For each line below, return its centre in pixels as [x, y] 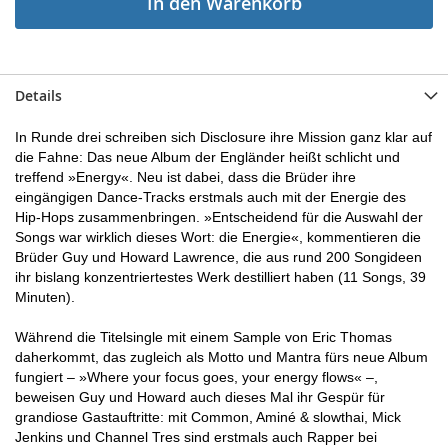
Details [38, 95]
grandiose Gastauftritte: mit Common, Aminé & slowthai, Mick [208, 417]
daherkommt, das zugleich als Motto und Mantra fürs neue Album [221, 357]
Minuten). [45, 297]
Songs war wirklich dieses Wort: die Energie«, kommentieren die [218, 237]
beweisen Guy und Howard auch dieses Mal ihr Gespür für [200, 397]
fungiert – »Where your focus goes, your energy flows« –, [196, 377]
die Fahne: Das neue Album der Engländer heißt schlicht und [207, 157]
